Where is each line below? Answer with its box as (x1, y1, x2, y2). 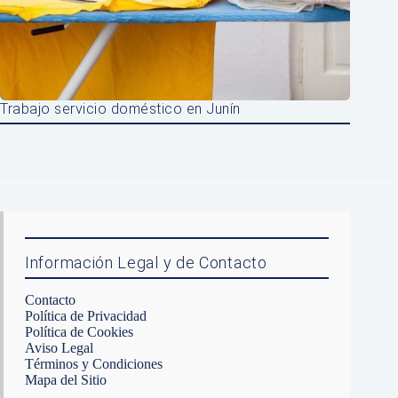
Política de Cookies (25, 323, 133, 339)
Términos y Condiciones (25, 355, 163, 371)
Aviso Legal (25, 339, 93, 355)
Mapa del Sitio (25, 371, 107, 387)
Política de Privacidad (25, 307, 147, 323)
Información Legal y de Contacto (25, 252, 267, 272)
